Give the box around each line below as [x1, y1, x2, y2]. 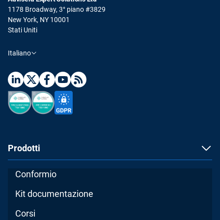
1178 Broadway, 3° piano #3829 [8, 5, 106, 13]
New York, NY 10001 [8, 15, 70, 24]
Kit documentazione [15, 188, 94, 199]
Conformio [15, 168, 57, 179]
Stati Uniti [8, 26, 37, 34]
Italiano [8, 49, 31, 57]
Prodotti [8, 142, 40, 153]
